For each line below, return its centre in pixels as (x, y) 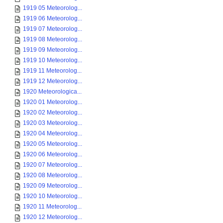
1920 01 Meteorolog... (53, 102)
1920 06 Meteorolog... (53, 154)
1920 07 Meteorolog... (53, 165)
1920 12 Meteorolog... (53, 217)
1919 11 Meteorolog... (52, 71)
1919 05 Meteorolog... (53, 8)
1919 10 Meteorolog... (53, 60)
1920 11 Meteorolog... (52, 207)
